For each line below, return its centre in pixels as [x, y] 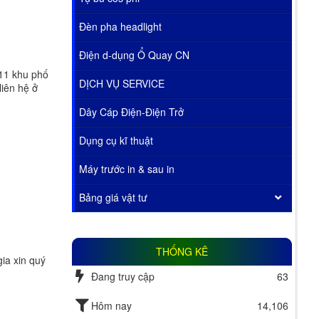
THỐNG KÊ [182, 251]
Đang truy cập [122, 276]
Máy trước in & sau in [126, 168]
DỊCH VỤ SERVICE [121, 83]
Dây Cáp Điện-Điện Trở [131, 111]
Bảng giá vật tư [113, 197]
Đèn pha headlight [120, 26]
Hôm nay [111, 305]
